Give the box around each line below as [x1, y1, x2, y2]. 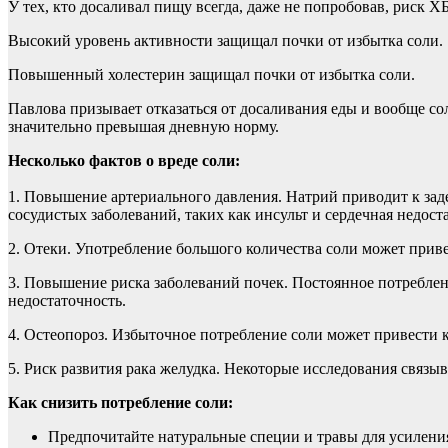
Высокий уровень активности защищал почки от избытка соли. [8, 31, 443, 49]
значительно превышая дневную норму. [8, 117, 279, 135]
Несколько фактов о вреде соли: [8, 151, 240, 169]
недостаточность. [8, 291, 126, 309]
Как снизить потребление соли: [8, 393, 233, 411]
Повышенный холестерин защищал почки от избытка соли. [8, 65, 415, 83]
